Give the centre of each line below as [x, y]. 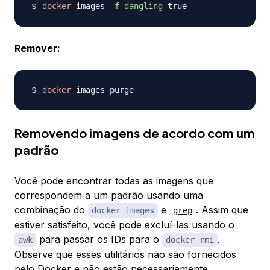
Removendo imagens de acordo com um [135, 133]
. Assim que [222, 210]
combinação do [51, 210]
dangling [143, 6]
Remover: [37, 49]
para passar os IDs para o [99, 240]
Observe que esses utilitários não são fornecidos [125, 255]
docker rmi [190, 240]
